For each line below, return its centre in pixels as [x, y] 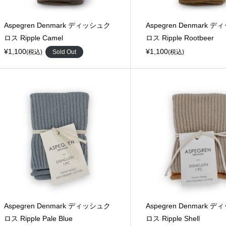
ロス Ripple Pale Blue [38, 218]
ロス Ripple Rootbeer [180, 38]
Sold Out [64, 52]
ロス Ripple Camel [33, 38]
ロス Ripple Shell [173, 218]
